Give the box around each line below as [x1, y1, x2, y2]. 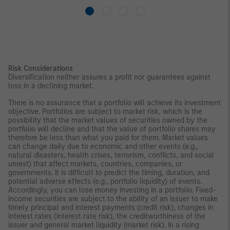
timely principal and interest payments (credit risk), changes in [8, 203, 214, 212]
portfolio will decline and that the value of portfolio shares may [8, 124, 216, 133]
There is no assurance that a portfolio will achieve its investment [8, 98, 221, 107]
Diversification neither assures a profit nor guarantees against [8, 72, 210, 82]
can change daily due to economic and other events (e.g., [8, 142, 198, 151]
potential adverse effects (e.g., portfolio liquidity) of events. [8, 177, 202, 186]
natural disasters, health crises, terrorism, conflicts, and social [8, 150, 214, 160]
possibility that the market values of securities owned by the [8, 116, 207, 125]
